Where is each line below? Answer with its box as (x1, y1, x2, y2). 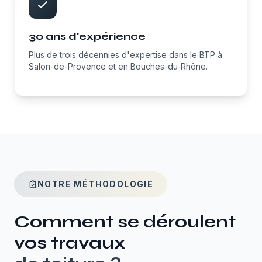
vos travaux (14, 232, 126, 253)
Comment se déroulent (14, 211, 236, 232)
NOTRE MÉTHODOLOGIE (37, 179, 154, 189)
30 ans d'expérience (29, 30, 146, 43)
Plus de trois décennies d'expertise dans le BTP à (29, 50, 222, 60)
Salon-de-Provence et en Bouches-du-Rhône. (29, 61, 208, 71)
